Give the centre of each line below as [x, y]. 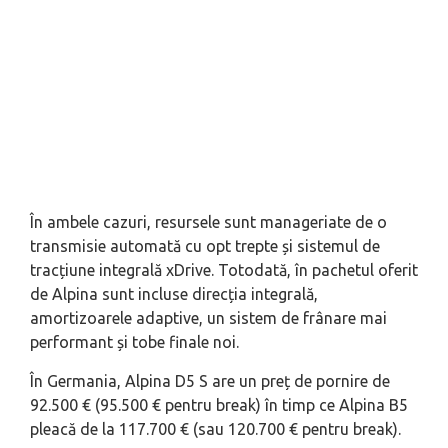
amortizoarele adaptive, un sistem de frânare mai [208, 318]
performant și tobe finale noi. [134, 342]
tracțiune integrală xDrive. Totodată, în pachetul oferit [224, 270]
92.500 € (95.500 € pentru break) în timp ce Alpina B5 [219, 405]
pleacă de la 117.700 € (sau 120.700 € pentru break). [215, 429]
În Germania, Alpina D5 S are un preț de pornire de [210, 381]
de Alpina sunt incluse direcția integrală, [174, 294]
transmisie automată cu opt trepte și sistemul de [205, 246]
